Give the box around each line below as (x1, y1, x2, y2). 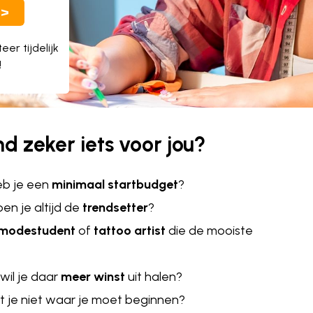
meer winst (61, 269, 128, 285)
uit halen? (128, 269, 182, 285)
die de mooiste (166, 223, 253, 239)
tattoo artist (94, 223, 166, 239)
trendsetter (82, 200, 148, 216)
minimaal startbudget (52, 177, 178, 193)
